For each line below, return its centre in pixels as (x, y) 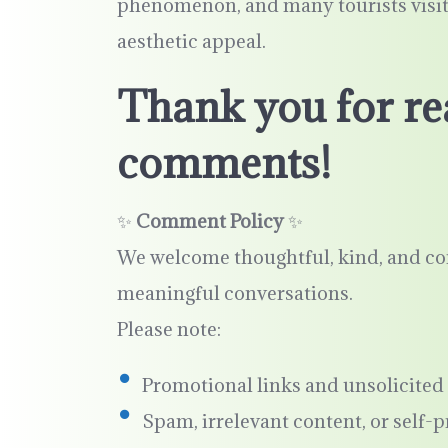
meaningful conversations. (235, 293)
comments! (224, 162)
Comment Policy (210, 221)
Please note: (169, 329)
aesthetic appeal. (191, 41)
